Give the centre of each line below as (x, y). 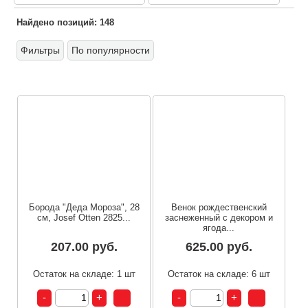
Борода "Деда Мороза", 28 (84, 207)
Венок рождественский (219, 207)
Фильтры (41, 50)
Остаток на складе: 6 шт (219, 274)
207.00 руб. (84, 246)
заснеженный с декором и (219, 217)
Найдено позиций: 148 (66, 22)
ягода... (219, 228)
